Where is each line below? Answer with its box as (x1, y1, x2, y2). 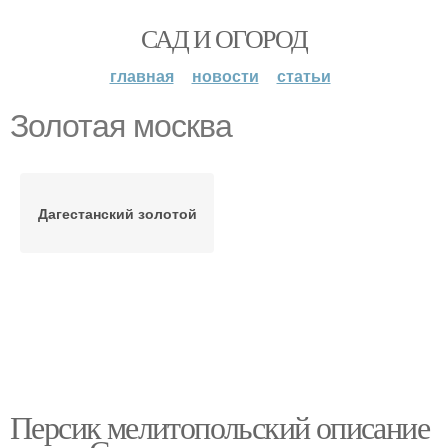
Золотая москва (10, 108, 232, 144)
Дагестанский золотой (37, 203, 197, 223)
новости (191, 64, 259, 87)
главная (109, 64, 174, 87)
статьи (276, 64, 331, 87)
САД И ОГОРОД (140, 21, 308, 55)
